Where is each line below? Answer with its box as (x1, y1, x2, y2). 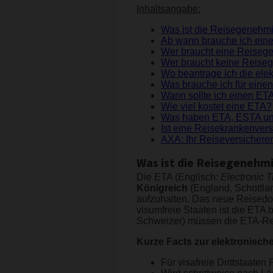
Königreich (136, 183, 188, 194)
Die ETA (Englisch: (136, 172, 221, 183)
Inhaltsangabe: (136, 4, 200, 15)
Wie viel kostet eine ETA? (161, 101, 272, 112)
